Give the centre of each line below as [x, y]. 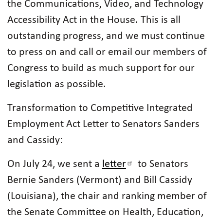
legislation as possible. [57, 84]
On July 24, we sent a [55, 164]
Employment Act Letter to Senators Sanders [103, 124]
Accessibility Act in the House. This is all [94, 20]
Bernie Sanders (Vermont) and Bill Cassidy [100, 180]
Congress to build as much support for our [101, 68]
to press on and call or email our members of [107, 52]
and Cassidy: [35, 140]
